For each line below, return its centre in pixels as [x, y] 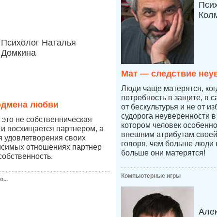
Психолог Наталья [39, 43]
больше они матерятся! [163, 153]
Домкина [18, 53]
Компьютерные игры [151, 176]
